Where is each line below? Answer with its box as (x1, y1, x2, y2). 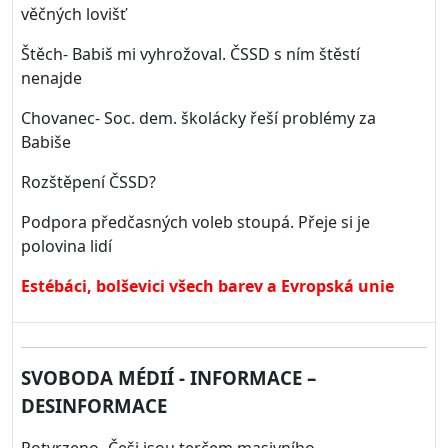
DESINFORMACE (21, 393, 167, 418)
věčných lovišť (21, 3, 126, 25)
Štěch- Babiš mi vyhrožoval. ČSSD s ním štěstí (21, 43, 360, 65)
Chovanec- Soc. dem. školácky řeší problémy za (21, 107, 376, 129)
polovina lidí (21, 235, 112, 257)
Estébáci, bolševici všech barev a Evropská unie (21, 275, 394, 297)
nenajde (21, 67, 82, 89)
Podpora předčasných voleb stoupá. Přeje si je (21, 211, 370, 233)
